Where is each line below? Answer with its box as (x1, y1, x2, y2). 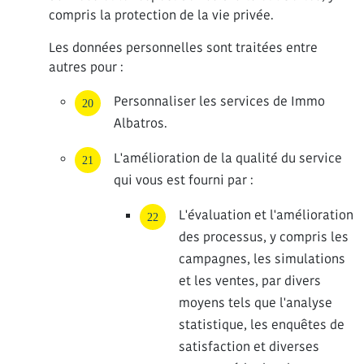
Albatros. (114, 115, 167, 132)
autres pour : (49, 58, 123, 76)
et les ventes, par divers (179, 272, 321, 289)
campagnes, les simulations (179, 250, 345, 267)
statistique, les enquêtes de (179, 316, 344, 333)
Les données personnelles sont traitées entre (49, 39, 318, 56)
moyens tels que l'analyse (179, 294, 332, 311)
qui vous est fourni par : (114, 171, 253, 188)
